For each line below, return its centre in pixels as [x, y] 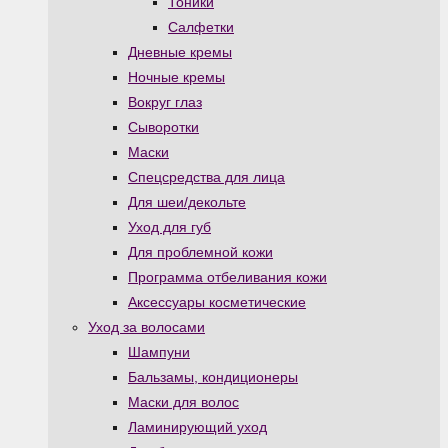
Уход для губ [169, 227]
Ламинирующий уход [197, 427]
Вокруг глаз [165, 102]
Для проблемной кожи [200, 252]
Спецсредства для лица [206, 177]
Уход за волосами [146, 327]
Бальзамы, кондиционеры [213, 377]
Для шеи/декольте [187, 202]
